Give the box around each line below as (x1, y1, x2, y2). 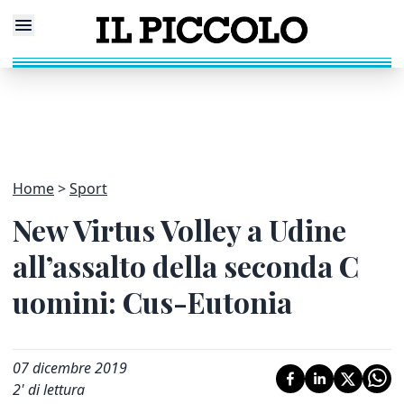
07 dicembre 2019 (13, 358, 127, 378)
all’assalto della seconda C (13, 246, 359, 285)
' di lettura (21, 380, 85, 399)
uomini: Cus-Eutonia (13, 282, 292, 321)
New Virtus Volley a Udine (13, 210, 346, 249)
